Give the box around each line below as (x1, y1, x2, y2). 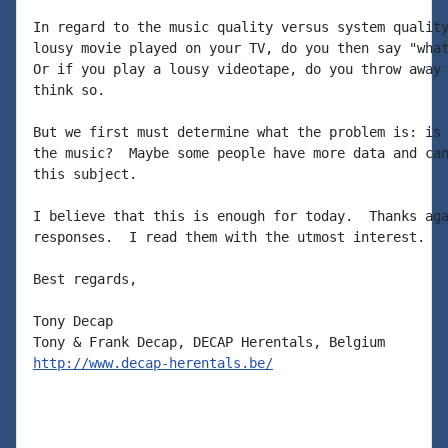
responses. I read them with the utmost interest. (33, 229, 425, 245)
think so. (33, 82, 105, 98)
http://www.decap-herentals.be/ (33, 355, 273, 371)
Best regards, (33, 271, 137, 287)
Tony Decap (33, 313, 113, 329)
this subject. (33, 166, 137, 182)
